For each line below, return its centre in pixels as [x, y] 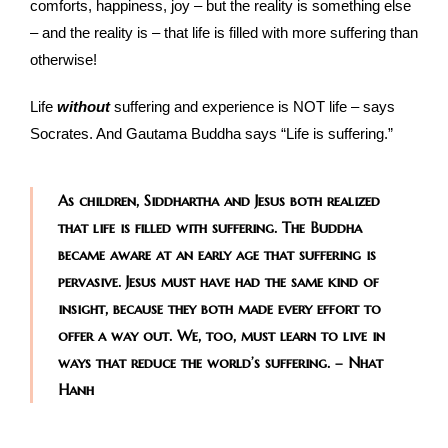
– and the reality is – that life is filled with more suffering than [224, 33]
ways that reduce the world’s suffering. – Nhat [220, 363]
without [83, 107]
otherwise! [63, 60]
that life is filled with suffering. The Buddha [210, 228]
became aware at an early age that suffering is [217, 255]
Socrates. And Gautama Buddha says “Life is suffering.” [211, 134]
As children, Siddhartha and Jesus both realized [219, 201]
